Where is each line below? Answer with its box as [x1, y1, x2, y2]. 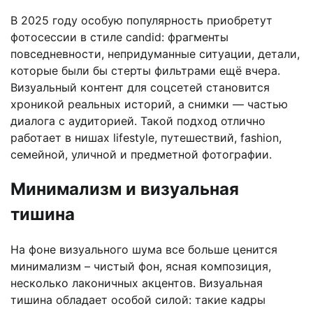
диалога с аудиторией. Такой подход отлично [10, 114, 265, 129]
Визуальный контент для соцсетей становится [10, 80, 270, 95]
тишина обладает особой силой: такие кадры [10, 293, 265, 307]
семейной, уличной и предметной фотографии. [10, 147, 272, 162]
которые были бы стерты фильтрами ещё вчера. [10, 64, 280, 78]
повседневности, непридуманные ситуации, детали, [10, 47, 300, 61]
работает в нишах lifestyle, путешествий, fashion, [10, 131, 282, 145]
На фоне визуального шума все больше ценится [10, 242, 277, 257]
